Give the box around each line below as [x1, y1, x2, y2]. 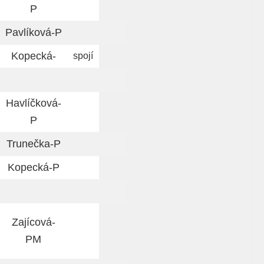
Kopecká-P [7, 161, 60, 174]
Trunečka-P [6, 138, 61, 150]
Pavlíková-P [5, 27, 62, 39]
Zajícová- [11, 216, 55, 229]
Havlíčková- [5, 97, 61, 110]
